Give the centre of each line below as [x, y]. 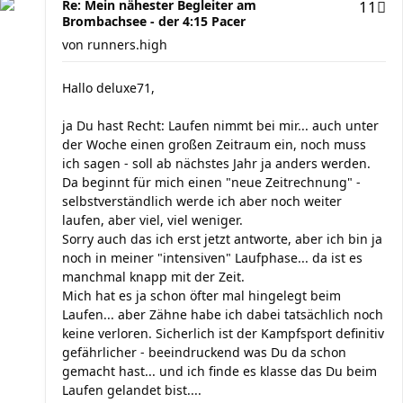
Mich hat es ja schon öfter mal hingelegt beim [201, 296]
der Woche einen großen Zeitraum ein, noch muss [214, 144]
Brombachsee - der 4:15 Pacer [154, 21]
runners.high [127, 45]
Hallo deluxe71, [108, 88]
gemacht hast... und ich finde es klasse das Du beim [219, 371]
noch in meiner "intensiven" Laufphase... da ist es [212, 258]
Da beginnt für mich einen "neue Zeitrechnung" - [211, 182]
